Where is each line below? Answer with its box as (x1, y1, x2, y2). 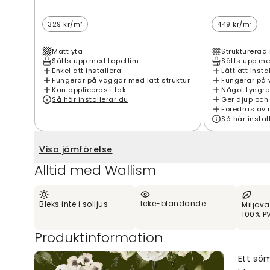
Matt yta (52, 46, 83, 56)
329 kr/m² (48, 19, 83, 29)
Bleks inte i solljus (39, 198, 108, 209)
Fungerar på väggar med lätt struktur (52, 75, 190, 85)
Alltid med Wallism (34, 160, 156, 180)
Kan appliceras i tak (52, 84, 126, 95)
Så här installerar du (52, 94, 128, 104)
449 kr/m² (217, 19, 252, 29)
